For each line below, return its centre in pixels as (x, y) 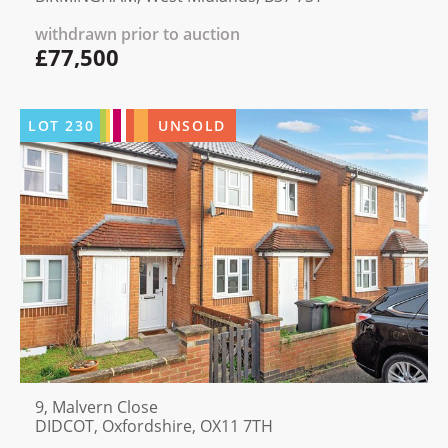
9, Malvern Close (96, 406)
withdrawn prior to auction (137, 34)
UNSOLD (192, 126)
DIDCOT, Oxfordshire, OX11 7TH (154, 425)
